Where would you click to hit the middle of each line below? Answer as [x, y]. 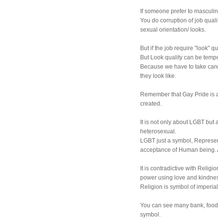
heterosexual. [158, 131]
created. [151, 103]
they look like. [158, 76]
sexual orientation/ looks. [173, 29]
